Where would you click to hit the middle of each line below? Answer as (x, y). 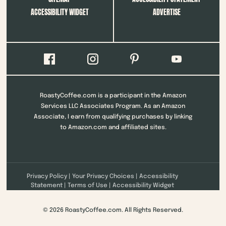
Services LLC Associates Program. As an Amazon (113, 107)
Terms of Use (88, 186)
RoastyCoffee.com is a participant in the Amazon (113, 96)
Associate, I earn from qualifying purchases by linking (113, 117)
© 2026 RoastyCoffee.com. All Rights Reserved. (113, 211)
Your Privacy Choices (103, 177)
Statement (47, 186)
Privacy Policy (47, 177)
